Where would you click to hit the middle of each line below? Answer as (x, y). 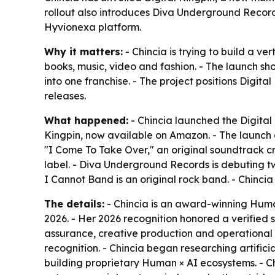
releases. (65, 96)
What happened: (86, 121)
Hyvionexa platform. (93, 27)
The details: (74, 204)
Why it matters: (83, 52)
